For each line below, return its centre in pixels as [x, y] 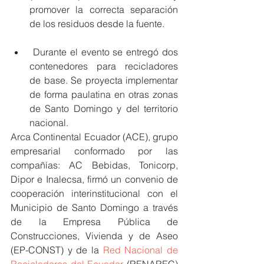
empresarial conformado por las [94, 151]
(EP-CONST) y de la [57, 250]
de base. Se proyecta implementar [104, 80]
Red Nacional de [141, 250]
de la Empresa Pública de [94, 221]
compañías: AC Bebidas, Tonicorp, [94, 165]
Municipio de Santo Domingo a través [94, 207]
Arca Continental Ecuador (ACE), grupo [94, 136]
